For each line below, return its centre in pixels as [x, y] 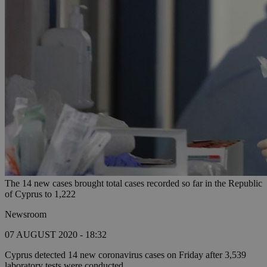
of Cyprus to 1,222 [40, 194]
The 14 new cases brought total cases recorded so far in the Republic [133, 184]
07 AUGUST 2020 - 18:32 [56, 235]
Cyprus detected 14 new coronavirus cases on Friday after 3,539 [125, 255]
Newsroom [26, 215]
